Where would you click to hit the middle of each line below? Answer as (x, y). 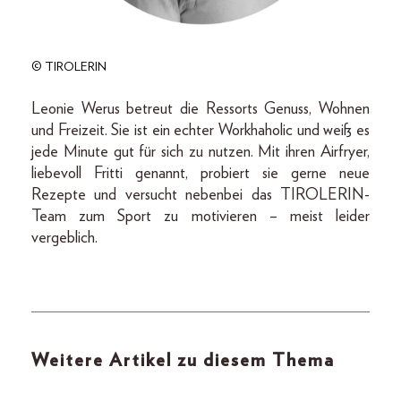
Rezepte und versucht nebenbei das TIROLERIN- (200, 196)
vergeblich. (64, 239)
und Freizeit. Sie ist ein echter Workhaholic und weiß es (200, 131)
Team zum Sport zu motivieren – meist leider (200, 217)
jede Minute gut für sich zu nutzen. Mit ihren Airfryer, (200, 153)
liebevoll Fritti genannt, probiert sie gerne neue (200, 174)
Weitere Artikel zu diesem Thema (183, 361)
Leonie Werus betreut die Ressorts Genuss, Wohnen (200, 110)
